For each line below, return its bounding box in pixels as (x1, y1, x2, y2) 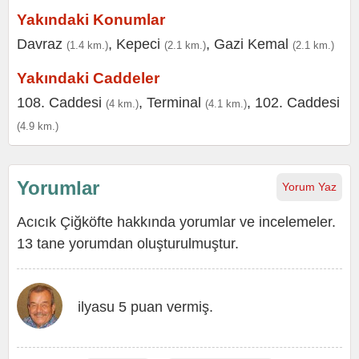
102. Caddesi (255, 95, 340, 111)
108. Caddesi (17, 95, 102, 111)
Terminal (147, 95, 201, 111)
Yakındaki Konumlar (17, 11, 165, 28)
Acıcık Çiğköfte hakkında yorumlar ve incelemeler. (17, 214, 336, 230)
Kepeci (116, 36, 160, 52)
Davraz (17, 36, 63, 52)
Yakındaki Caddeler (17, 70, 159, 87)
